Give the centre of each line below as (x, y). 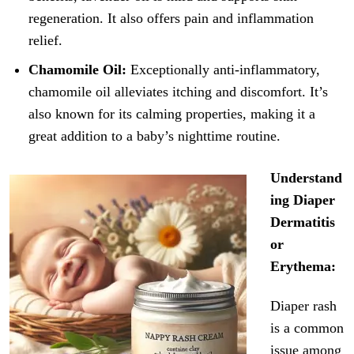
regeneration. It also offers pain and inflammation (171, 19)
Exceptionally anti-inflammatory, (224, 70)
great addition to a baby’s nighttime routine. (155, 136)
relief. (46, 41)
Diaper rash (304, 306)
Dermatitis (303, 222)
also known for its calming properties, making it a (172, 114)
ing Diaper (303, 200)
